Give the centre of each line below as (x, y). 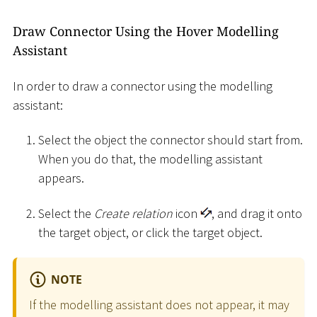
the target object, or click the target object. (150, 232)
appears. (61, 178)
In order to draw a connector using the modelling (143, 86)
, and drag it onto (257, 213)
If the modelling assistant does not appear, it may (159, 304)
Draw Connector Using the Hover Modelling (146, 31)
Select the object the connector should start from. (171, 140)
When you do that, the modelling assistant (150, 159)
